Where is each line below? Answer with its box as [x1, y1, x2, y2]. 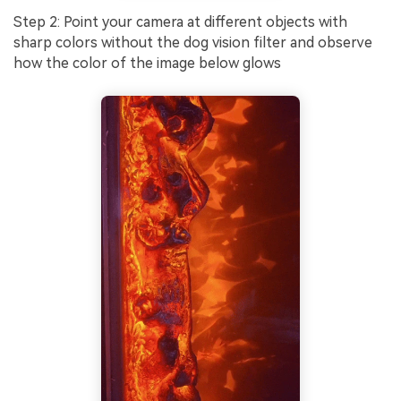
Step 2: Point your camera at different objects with [13, 13, 347, 30]
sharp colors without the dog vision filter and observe [13, 33, 372, 51]
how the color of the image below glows [13, 54, 281, 72]
